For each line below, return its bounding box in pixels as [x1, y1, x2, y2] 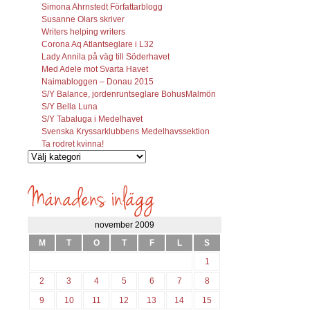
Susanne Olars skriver [42, 14, 125, 24]
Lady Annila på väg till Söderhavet [42, 51, 170, 62]
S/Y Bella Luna [42, 101, 98, 111]
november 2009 [95, 219, 154, 230]
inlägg [27, 169, 51, 179]
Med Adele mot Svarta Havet [42, 64, 148, 74]
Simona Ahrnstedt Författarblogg [42, 1, 163, 12]
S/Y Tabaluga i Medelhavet [42, 113, 143, 124]
